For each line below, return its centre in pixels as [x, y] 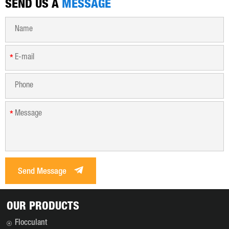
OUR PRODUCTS [43, 207]
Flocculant [31, 224]
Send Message [43, 172]
